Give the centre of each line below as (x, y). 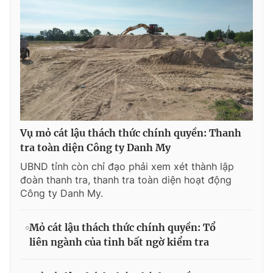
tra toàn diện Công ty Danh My (95, 147)
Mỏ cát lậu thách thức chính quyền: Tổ (122, 227)
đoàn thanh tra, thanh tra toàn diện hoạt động (126, 179)
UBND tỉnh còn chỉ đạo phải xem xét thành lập (127, 166)
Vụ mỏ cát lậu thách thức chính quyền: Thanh (131, 133)
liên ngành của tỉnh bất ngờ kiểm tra (119, 242)
